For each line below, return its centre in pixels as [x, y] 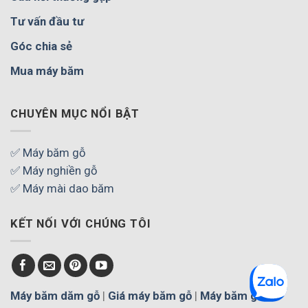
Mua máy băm [47, 71]
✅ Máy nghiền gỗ [54, 170]
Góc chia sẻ [41, 46]
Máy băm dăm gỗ [55, 296]
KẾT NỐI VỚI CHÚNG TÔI [81, 223]
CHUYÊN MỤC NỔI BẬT [75, 113]
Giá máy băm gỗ [150, 296]
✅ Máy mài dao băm [62, 188]
